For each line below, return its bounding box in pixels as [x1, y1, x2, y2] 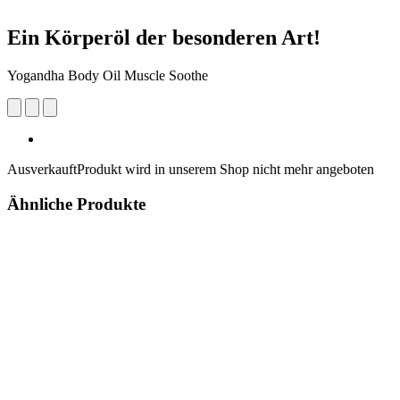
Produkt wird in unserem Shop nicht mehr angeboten [77, 161, 374, 177]
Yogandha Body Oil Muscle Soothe [7, 67, 208, 83]
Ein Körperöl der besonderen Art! [7, 25, 321, 49]
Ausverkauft [7, 161, 77, 177]
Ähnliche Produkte [7, 194, 146, 213]
